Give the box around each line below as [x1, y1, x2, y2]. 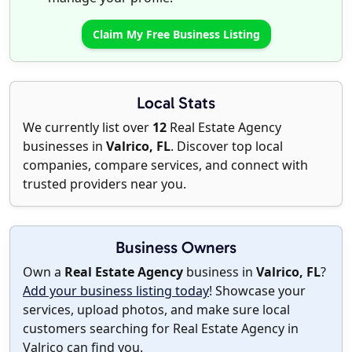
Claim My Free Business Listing [92, 27, 260, 42]
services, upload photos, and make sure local [23, 301, 290, 319]
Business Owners [115, 237, 236, 258]
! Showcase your [209, 282, 306, 300]
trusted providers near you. [23, 175, 186, 193]
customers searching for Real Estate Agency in [23, 320, 299, 338]
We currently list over [23, 119, 152, 137]
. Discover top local [170, 137, 283, 156]
